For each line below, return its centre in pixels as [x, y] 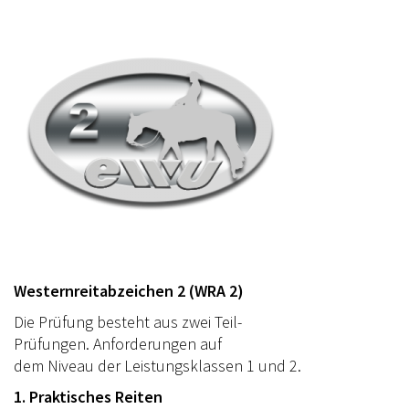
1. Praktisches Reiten [88, 396]
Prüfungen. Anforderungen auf [118, 343]
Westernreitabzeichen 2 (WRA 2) [129, 290]
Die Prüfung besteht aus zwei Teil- [128, 321]
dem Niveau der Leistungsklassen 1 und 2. [157, 365]
